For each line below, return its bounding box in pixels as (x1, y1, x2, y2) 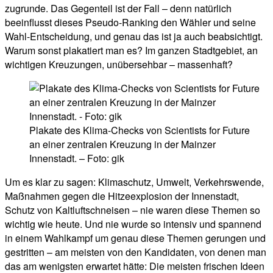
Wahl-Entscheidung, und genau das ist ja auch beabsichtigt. (5, 29, 263, 43)
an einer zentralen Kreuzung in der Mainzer (29, 136, 216, 151)
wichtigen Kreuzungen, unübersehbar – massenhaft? (5, 57, 233, 71)
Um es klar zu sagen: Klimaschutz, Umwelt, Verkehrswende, (5, 174, 264, 189)
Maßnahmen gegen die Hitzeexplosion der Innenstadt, (5, 188, 239, 203)
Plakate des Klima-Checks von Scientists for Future (29, 122, 250, 137)
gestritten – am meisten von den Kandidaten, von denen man (5, 244, 266, 259)
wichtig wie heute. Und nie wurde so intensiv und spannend (5, 216, 261, 231)
